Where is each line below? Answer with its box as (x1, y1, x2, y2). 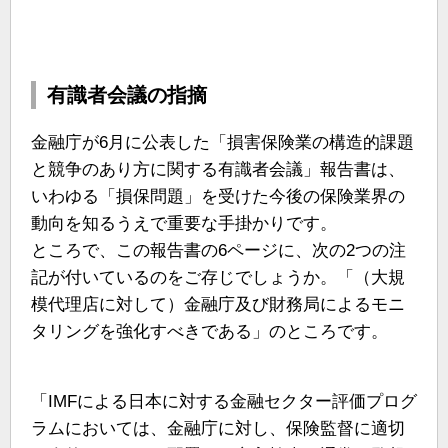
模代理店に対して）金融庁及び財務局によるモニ (31, 295, 405, 315)
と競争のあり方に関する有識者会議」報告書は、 (31, 160, 405, 180)
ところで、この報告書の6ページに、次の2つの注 (31, 241, 406, 261)
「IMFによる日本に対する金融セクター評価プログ (31, 392, 417, 412)
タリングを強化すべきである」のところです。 (31, 322, 388, 342)
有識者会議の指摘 (47, 84, 207, 107)
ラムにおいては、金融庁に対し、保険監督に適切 (31, 419, 405, 439)
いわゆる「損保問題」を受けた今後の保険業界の (31, 187, 405, 207)
